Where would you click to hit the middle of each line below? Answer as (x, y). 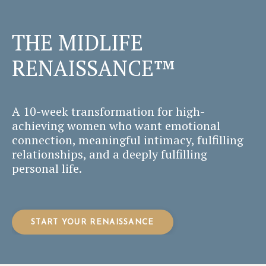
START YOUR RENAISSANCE (93, 222)
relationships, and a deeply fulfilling (110, 154)
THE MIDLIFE (77, 42)
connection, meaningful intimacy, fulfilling (128, 140)
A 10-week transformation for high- (108, 111)
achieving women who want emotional (116, 126)
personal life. (47, 168)
